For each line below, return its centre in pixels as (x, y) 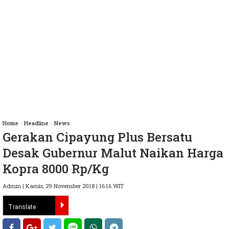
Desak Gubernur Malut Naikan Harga (113, 153)
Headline (36, 123)
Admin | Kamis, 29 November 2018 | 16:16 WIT (63, 186)
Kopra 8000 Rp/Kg (56, 169)
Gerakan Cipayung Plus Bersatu (97, 137)
